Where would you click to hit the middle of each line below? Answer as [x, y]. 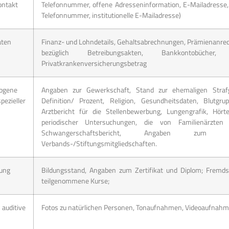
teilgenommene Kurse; [75, 181]
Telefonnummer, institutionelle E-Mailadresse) [111, 15]
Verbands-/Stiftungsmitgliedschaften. [99, 143]
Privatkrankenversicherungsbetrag [94, 63]
